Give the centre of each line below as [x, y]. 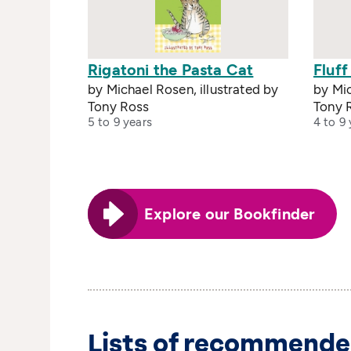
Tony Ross [119, 107]
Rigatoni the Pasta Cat [171, 70]
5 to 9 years [120, 122]
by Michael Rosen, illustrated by [183, 89]
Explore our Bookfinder [230, 214]
